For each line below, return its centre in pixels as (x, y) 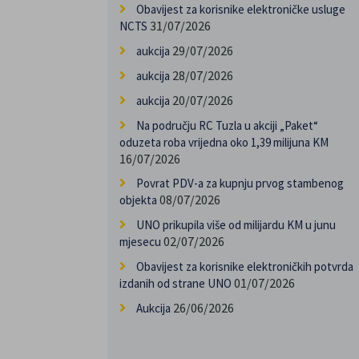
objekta (139, 200)
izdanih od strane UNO (176, 284)
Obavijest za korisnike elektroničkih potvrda (245, 267)
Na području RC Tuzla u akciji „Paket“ (228, 126)
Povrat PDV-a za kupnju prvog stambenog (240, 184)
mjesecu (141, 242)
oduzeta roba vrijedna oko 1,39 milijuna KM (224, 143)
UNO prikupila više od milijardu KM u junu (236, 225)
